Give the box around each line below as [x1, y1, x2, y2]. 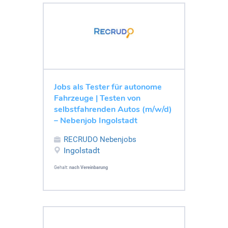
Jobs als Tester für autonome [54, 81, 162, 93]
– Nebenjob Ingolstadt [54, 115, 137, 126]
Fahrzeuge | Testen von [54, 92, 140, 104]
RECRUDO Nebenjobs [64, 134, 136, 144]
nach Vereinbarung [69, 164, 108, 170]
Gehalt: [54, 164, 69, 170]
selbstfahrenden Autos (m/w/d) [54, 103, 172, 115]
